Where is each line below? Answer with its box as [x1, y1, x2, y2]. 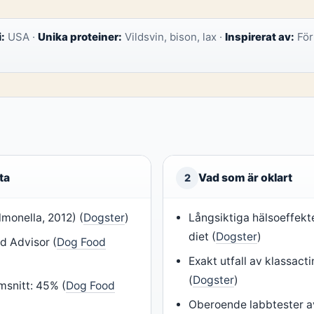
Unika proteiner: [38, 30, 122, 43]
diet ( [189, 230, 217, 243]
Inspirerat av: [225, 30, 294, 43]
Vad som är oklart [198, 171, 292, 184]
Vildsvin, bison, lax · [122, 30, 225, 43]
